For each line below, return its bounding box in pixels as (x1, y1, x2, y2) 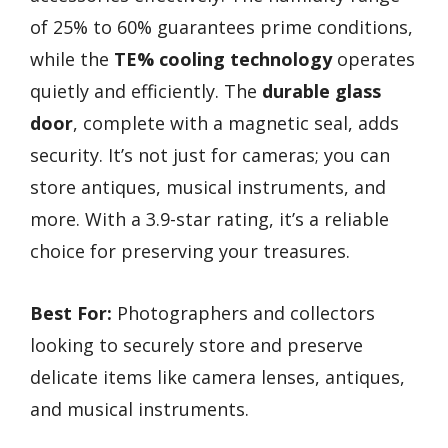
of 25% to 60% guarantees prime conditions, (30, 14, 413, 39)
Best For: (30, 301, 112, 326)
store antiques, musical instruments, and (30, 174, 386, 199)
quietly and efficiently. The (30, 78, 262, 103)
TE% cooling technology (114, 46, 332, 71)
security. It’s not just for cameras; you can (30, 142, 390, 167)
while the (30, 46, 114, 71)
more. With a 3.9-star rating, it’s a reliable (30, 206, 389, 231)
